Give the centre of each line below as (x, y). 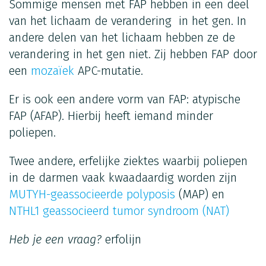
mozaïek (53, 70)
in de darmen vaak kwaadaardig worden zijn (123, 177)
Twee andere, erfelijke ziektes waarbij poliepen (128, 161)
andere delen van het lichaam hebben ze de (122, 37)
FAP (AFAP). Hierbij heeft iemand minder (111, 115)
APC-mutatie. (109, 70)
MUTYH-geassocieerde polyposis (92, 194)
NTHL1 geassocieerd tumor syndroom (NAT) (119, 210)
